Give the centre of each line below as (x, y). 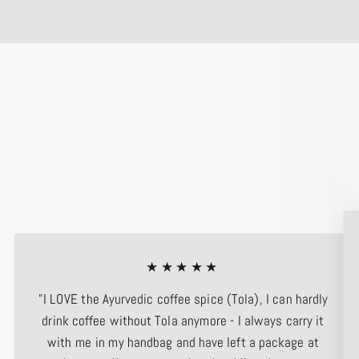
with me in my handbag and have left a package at (183, 342)
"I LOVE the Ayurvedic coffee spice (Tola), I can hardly (183, 299)
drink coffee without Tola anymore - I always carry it (183, 320)
